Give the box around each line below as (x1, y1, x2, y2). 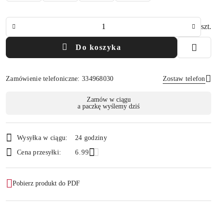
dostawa (5, 118, 42, 131)
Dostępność (5, 91, 58, 104)
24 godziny (75, 134, 107, 142)
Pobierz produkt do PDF (13, 180, 80, 187)
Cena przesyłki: (17, 149, 62, 156)
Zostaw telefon (162, 75, 205, 82)
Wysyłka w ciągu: (17, 134, 68, 142)
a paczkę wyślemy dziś (77, 102, 139, 110)
